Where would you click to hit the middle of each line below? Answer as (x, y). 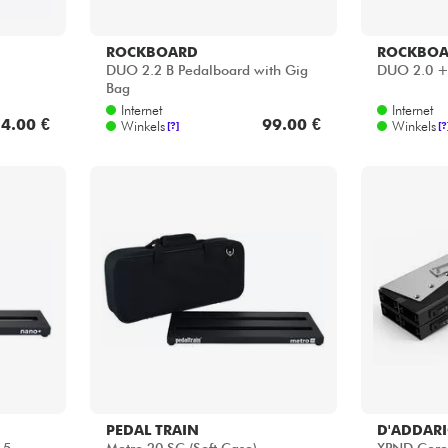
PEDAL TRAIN (152, 429)
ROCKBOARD (151, 51)
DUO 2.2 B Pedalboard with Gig (206, 70)
